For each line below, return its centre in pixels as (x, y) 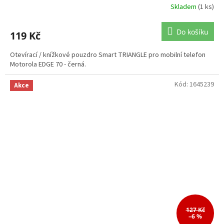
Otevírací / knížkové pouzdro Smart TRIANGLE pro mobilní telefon (108, 55)
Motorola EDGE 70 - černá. (48, 64)
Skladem (184, 7)
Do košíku (192, 31)
